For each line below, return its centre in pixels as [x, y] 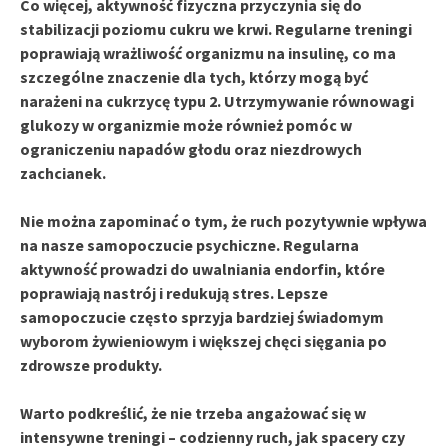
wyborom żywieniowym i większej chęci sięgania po [203, 340]
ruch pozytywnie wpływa [338, 220]
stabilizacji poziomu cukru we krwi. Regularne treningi [216, 28]
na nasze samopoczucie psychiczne [148, 244]
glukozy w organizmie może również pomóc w [186, 124]
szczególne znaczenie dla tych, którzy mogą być [194, 76]
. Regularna [317, 244]
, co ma [370, 52]
